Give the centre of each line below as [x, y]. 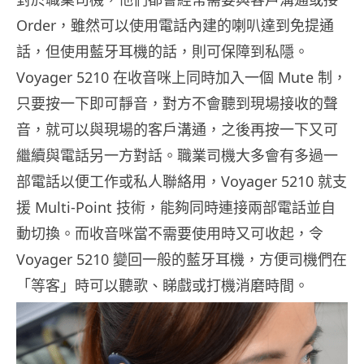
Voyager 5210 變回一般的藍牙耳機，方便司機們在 [182, 259]
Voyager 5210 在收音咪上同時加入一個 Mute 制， [182, 77]
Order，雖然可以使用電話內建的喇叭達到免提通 [175, 25]
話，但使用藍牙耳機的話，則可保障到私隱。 [162, 51]
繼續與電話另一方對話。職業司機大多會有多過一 [177, 155]
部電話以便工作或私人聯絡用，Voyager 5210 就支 [182, 181]
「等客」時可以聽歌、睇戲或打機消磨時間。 [162, 285]
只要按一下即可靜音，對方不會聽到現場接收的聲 [177, 103]
